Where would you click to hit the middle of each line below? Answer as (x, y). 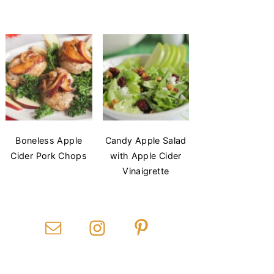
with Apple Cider (146, 156)
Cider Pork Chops (49, 156)
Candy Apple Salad (146, 141)
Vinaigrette (146, 171)
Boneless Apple (49, 141)
